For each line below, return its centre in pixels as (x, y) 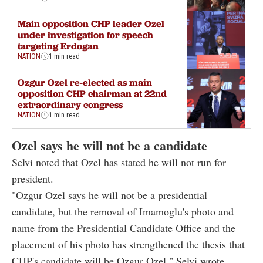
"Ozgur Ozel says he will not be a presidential (109, 195)
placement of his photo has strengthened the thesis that (128, 244)
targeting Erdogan (58, 46)
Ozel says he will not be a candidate (109, 145)
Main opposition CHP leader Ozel (91, 24)
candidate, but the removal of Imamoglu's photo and (123, 211)
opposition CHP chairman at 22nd (92, 94)
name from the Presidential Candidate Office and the (124, 227)
